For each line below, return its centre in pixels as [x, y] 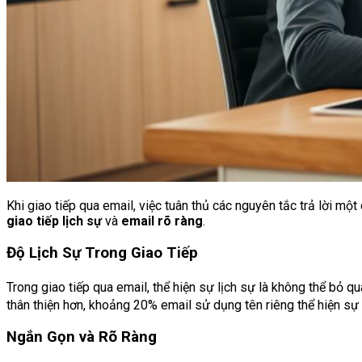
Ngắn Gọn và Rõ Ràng [82, 337]
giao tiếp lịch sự [54, 221]
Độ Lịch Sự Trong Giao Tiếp [102, 253]
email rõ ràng [162, 221]
